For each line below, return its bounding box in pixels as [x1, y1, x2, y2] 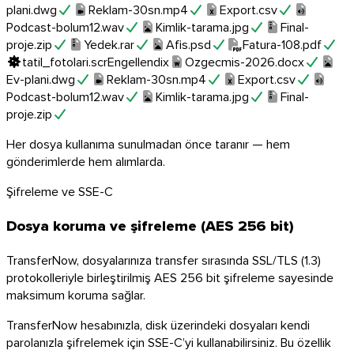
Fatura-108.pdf [243, 36, 322, 54]
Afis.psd [166, 36, 211, 54]
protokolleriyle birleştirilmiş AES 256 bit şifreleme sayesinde [6, 268, 333, 286]
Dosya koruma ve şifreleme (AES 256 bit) [6, 214, 294, 236]
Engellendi [107, 53, 163, 71]
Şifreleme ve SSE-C [6, 183, 113, 201]
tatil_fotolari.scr [22, 53, 107, 71]
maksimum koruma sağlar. [6, 285, 145, 303]
